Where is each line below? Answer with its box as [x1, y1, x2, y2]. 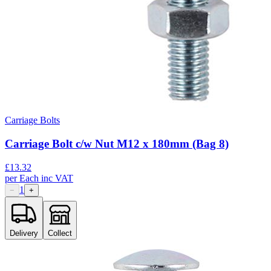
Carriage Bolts [5, 115, 60, 126]
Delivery [10, 228, 38, 238]
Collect [48, 228, 72, 238]
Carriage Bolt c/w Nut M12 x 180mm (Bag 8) [5, 137, 229, 151]
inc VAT [41, 172, 73, 183]
